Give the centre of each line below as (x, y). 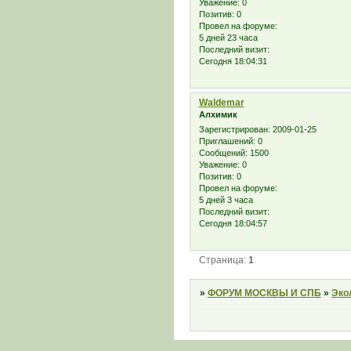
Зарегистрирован (233, 130)
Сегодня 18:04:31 (233, 62)
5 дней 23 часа (228, 38)
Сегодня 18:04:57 (233, 224)
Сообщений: (223, 153)
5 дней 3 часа (226, 200)
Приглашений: (227, 141)
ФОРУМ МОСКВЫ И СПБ (264, 293)
